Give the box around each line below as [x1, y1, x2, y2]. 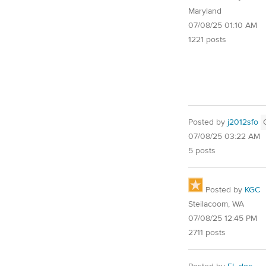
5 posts [188, 145, 216, 156]
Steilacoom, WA [188, 199, 244, 210]
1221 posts [188, 34, 226, 46]
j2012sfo [227, 117, 258, 128]
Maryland [188, 6, 221, 17]
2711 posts [188, 227, 226, 238]
